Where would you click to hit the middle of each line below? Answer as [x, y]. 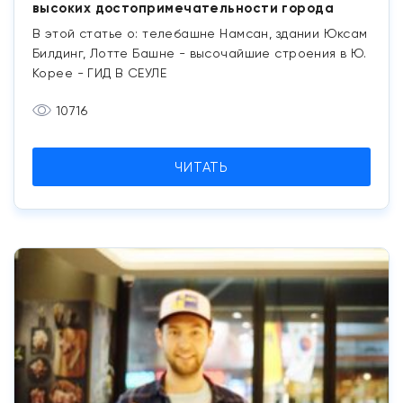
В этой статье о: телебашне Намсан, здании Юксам [200, 33]
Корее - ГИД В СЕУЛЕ [99, 72]
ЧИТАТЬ [201, 167]
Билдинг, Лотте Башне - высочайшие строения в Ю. [200, 53]
